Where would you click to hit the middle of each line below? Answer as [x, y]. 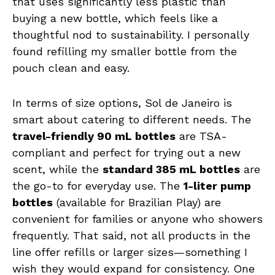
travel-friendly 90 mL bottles [94, 136]
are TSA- [201, 136]
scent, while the [57, 169]
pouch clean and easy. [71, 68]
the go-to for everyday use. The [98, 186]
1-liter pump [217, 186]
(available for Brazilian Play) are [137, 203]
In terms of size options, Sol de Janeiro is [122, 103]
